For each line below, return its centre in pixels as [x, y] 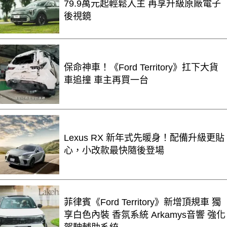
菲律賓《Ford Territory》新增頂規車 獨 [142, 202]
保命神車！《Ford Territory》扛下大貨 [141, 68]
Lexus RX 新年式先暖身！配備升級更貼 [144, 138]
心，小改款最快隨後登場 [114, 151]
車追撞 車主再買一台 [106, 80]
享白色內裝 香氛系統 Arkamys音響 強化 [107, 215]
